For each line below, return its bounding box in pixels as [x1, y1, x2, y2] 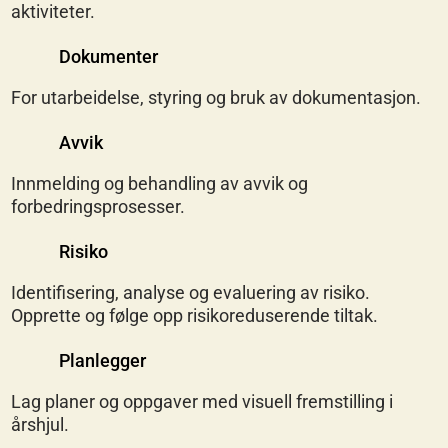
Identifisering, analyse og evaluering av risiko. [11, 281, 371, 303]
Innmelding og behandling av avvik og [11, 172, 309, 194]
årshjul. [11, 413, 70, 435]
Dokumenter [58, 45, 158, 67]
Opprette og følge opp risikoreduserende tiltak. [11, 304, 379, 326]
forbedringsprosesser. [11, 195, 186, 217]
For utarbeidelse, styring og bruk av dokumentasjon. [11, 86, 422, 108]
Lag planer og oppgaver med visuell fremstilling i [11, 390, 394, 412]
